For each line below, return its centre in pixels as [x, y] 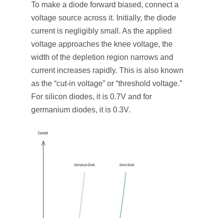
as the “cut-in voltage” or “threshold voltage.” [107, 83]
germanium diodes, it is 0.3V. [81, 110]
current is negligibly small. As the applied [101, 31]
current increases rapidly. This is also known [107, 70]
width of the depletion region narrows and [102, 57]
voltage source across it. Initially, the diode [104, 18]
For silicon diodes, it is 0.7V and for [91, 97]
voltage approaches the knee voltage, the [102, 44]
